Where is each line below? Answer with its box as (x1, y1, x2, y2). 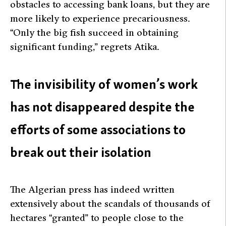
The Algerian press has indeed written (10, 183, 175, 195)
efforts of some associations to (10, 120, 186, 138)
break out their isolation (10, 143, 151, 161)
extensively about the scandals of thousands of (10, 197, 210, 209)
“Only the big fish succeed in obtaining (10, 26, 179, 38)
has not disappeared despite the (10, 97, 195, 116)
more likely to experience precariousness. (10, 12, 190, 24)
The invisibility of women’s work (10, 75, 198, 93)
